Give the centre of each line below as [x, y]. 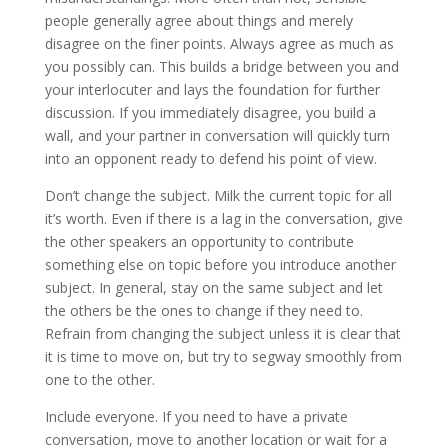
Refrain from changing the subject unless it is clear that [222, 334]
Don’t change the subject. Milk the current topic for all [218, 196]
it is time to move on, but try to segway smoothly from [223, 357]
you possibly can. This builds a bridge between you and [221, 67]
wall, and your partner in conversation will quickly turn [217, 136]
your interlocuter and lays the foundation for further [212, 90]
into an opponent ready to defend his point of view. [210, 159]
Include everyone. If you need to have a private [196, 417]
